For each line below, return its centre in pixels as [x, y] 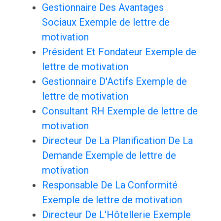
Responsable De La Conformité [110, 185]
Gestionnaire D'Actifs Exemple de [114, 82]
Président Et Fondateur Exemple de [119, 52]
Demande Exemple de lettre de [109, 156]
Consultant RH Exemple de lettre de [120, 111]
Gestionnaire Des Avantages [103, 8]
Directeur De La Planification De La [117, 141]
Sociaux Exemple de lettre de [106, 22]
